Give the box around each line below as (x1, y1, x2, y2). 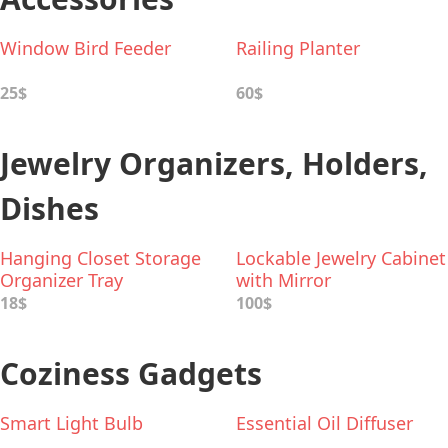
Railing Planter (236, 36, 360, 60)
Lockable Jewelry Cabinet (236, 246, 446, 270)
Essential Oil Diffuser (236, 411, 413, 435)
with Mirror (236, 268, 331, 292)
